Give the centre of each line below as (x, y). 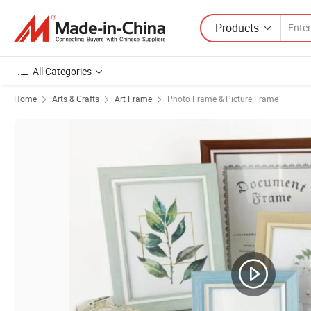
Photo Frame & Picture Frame (223, 99)
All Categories (62, 71)
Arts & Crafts (76, 99)
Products (237, 27)
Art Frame (133, 99)
